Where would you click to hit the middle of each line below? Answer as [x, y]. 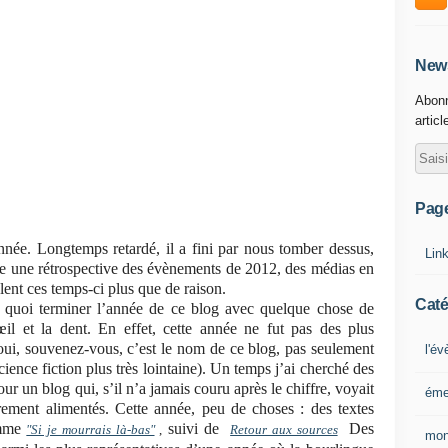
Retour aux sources [284, 429]
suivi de [196, 428]
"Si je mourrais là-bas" [90, 429]
